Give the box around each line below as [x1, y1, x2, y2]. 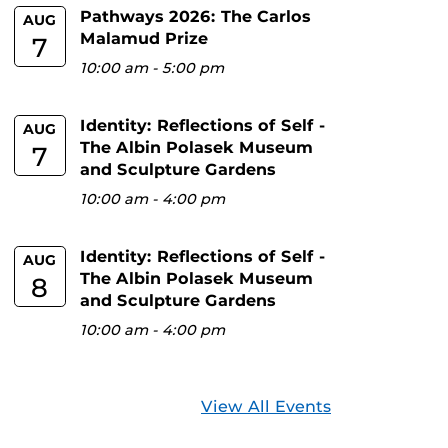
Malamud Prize [80, 29, 209, 48]
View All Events [201, 397, 331, 416]
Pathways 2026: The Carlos [80, 7, 312, 26]
